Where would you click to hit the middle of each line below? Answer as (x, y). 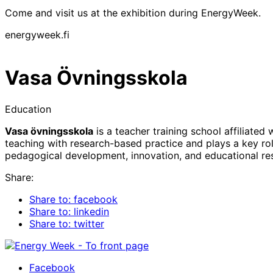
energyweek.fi (37, 34)
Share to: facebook (73, 199)
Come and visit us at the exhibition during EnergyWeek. (133, 12)
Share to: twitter (67, 223)
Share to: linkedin (69, 211)
